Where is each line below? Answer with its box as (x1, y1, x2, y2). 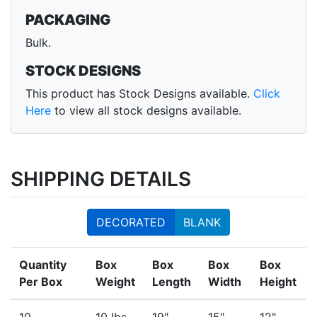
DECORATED (96, 215, 166, 230)
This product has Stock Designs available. (25, 86, 253, 101)
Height (260, 275, 296, 289)
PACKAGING (25, 11, 110, 29)
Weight (96, 275, 135, 289)
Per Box (19, 275, 62, 289)
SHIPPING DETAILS (11, 167, 191, 192)
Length (152, 275, 191, 289)
